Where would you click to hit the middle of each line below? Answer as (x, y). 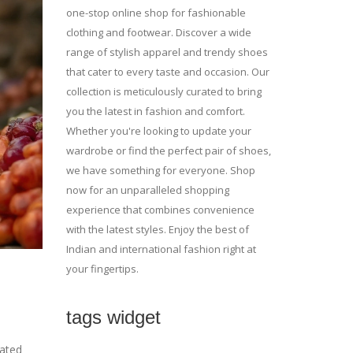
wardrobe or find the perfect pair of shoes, (168, 150)
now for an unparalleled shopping (147, 190)
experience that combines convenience (160, 210)
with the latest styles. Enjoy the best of (157, 229)
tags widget (113, 317)
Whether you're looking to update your (158, 131)
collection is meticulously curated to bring (163, 91)
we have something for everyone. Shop (160, 170)
